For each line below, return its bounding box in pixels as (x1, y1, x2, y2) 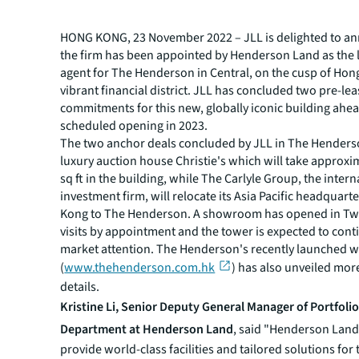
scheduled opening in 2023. (60, 117, 211, 135)
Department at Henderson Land (60, 321, 234, 339)
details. (60, 278, 103, 296)
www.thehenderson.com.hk (64, 259, 216, 276)
